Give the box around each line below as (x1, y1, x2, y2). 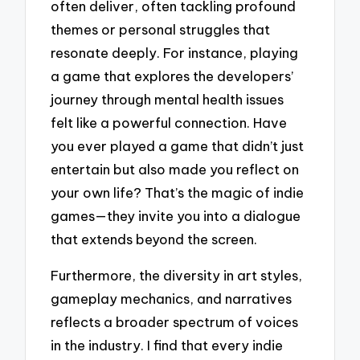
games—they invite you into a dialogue (51, 207, 301, 224)
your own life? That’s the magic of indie (51, 183, 305, 201)
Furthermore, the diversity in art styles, (51, 266, 303, 284)
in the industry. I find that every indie (51, 336, 284, 354)
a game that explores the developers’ (51, 67, 294, 84)
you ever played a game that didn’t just (51, 137, 305, 154)
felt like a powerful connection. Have (51, 113, 288, 131)
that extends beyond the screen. (51, 230, 258, 247)
